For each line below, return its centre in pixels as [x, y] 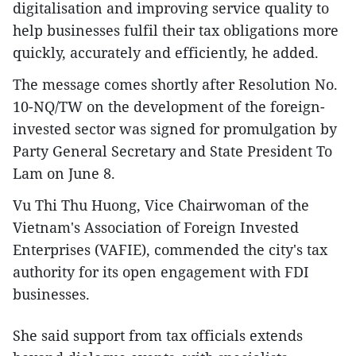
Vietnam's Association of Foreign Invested [156, 227]
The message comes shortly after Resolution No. [175, 84]
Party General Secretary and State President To [172, 151]
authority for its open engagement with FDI [161, 271]
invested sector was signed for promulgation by [175, 128]
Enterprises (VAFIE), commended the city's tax [170, 249]
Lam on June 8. [64, 173]
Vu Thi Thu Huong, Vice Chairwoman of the [161, 205]
